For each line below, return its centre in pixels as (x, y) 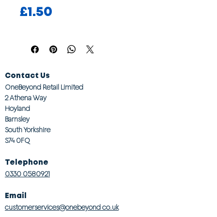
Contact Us (27, 76)
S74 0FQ (17, 140)
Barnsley (17, 119)
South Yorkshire (28, 130)
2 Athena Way (26, 98)
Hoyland (17, 108)
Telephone (27, 163)
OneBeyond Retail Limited (44, 87)
